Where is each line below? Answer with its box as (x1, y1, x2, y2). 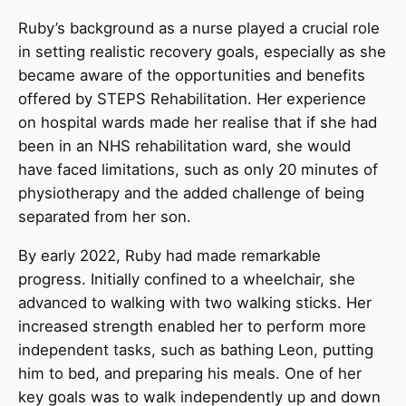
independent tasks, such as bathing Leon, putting (18, 341, 373, 360)
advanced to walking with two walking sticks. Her (18, 294, 372, 313)
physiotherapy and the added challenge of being (18, 184, 364, 203)
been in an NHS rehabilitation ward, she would (18, 137, 351, 156)
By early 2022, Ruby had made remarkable (18, 246, 321, 266)
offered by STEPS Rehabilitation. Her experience (18, 90, 366, 109)
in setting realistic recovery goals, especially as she (18, 43, 386, 62)
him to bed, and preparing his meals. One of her (18, 364, 362, 383)
